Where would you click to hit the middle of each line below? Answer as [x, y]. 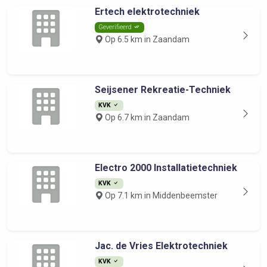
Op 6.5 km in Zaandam [146, 39]
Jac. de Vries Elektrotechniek [161, 246]
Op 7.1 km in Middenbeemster [160, 195]
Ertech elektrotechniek [147, 12]
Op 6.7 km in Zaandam [146, 117]
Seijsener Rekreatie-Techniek [162, 90]
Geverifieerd [116, 27]
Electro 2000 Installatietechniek [166, 168]
